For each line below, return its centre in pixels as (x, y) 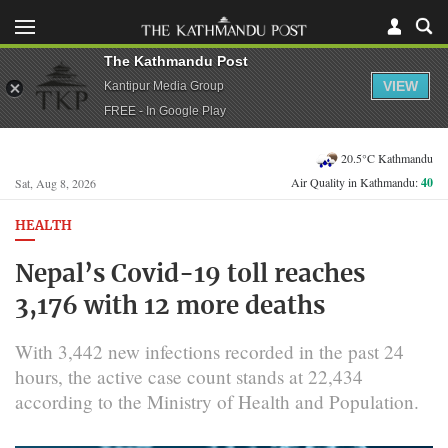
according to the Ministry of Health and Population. (217, 401)
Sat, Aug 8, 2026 (55, 183)
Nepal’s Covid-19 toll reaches (190, 274)
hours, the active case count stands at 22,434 (189, 376)
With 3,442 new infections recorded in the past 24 (209, 351)
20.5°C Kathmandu (387, 157)
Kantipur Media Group (164, 85)
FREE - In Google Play (165, 110)
